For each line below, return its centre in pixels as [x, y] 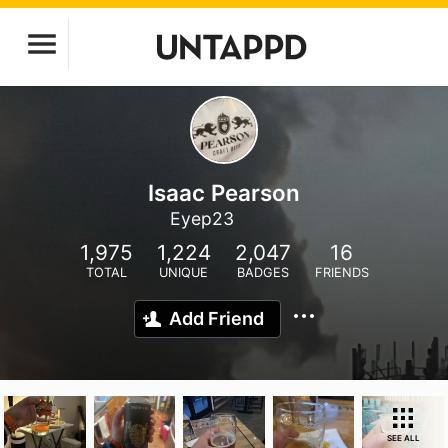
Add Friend [216, 318]
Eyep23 [201, 218]
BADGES [262, 272]
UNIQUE [183, 272]
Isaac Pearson [224, 192]
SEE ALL [403, 438]
